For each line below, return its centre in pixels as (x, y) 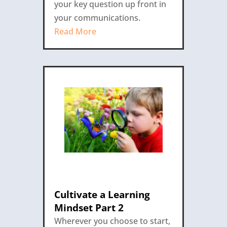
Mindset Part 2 (89, 207)
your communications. (97, 17)
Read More (75, 31)
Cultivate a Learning (102, 194)
